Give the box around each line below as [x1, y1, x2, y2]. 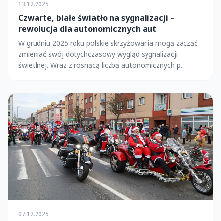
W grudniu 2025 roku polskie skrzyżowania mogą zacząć [18, 38, 198, 48]
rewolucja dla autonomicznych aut [18, 23, 156, 34]
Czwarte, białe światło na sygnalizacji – [18, 12, 175, 23]
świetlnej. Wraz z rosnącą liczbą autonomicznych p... [18, 60, 185, 70]
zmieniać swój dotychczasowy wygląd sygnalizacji [18, 49, 178, 59]
